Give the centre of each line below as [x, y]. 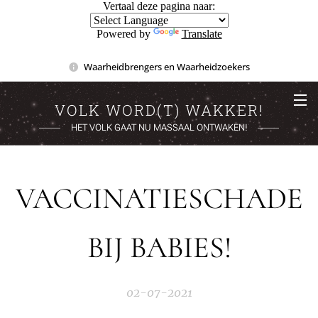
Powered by [125, 34]
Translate [202, 34]
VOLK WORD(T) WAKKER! [159, 110]
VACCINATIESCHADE [159, 198]
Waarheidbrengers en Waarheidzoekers [167, 66]
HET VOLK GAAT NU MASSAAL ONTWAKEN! [159, 127]
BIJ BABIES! [159, 247]
